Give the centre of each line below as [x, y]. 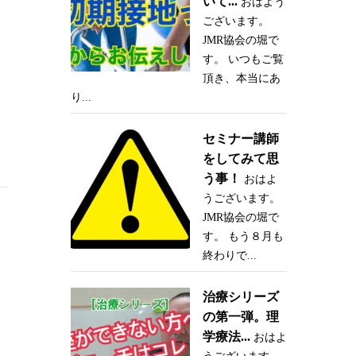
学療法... [226, 337]
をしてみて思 [240, 159]
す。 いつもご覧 [243, 60]
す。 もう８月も [243, 237]
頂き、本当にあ [241, 79]
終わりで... [229, 256]
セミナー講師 [240, 139]
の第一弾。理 [240, 317]
